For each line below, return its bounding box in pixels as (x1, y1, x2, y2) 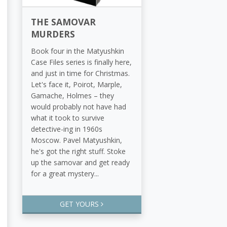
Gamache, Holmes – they (31, 90, 114, 100)
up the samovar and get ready (31, 157, 130, 167)
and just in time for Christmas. (31, 68, 130, 78)
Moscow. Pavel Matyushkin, (31, 135, 122, 145)
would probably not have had (31, 101, 126, 111)
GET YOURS (60, 199, 101, 209)
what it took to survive (31, 112, 104, 123)
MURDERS (31, 28, 75, 41)
